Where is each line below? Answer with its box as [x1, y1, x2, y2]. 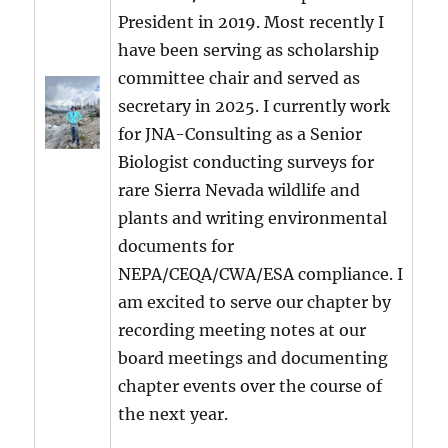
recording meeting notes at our [118, 320, 367, 341]
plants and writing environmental [118, 208, 388, 229]
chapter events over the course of [118, 376, 383, 397]
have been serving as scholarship [118, 40, 380, 61]
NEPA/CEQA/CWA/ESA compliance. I [118, 264, 404, 285]
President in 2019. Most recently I [118, 12, 385, 33]
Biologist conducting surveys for [118, 152, 375, 173]
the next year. [118, 404, 229, 425]
